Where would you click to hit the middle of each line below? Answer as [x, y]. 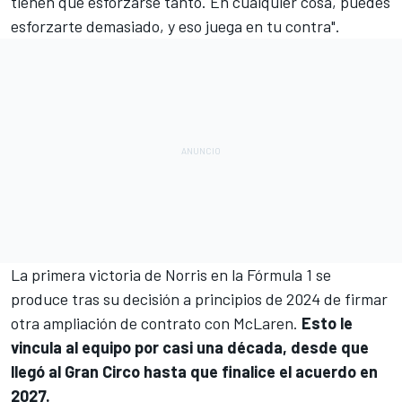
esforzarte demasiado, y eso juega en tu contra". [175, 26]
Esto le [327, 323]
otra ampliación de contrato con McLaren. [156, 323]
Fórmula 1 [280, 275]
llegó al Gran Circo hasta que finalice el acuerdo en [194, 372]
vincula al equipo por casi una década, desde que [190, 348]
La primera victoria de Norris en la [129, 275]
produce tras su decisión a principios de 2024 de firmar [199, 299]
